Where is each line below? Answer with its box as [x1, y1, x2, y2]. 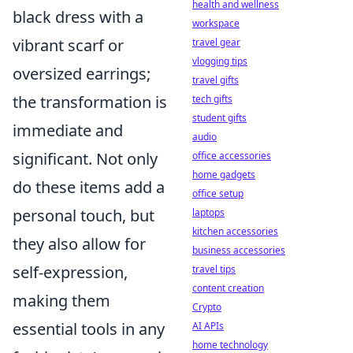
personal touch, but [13, 205, 154, 227]
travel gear [192, 35, 240, 49]
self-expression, [13, 262, 128, 284]
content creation [192, 281, 264, 295]
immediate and [13, 120, 123, 142]
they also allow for [13, 233, 146, 255]
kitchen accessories [192, 225, 278, 238]
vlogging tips [192, 54, 247, 68]
